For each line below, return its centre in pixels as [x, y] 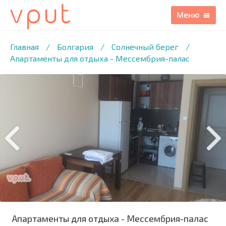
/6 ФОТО [26, 32]
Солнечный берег [145, 47]
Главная [24, 47]
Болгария [75, 47]
